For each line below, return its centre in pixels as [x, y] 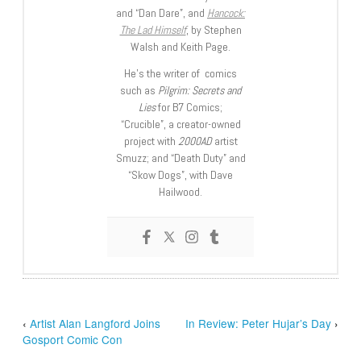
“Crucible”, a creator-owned [180, 124]
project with [151, 141]
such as [139, 90]
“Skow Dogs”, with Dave [180, 174]
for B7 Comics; [189, 107]
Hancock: [226, 12]
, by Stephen [214, 29]
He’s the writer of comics [180, 73]
